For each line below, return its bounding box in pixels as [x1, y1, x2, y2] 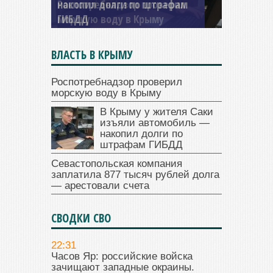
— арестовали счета [51, 179, 149, 191]
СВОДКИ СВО [51, 210, 111, 226]
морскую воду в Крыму [51, 87, 161, 99]
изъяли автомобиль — [100, 116, 210, 129]
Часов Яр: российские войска [51, 250, 193, 262]
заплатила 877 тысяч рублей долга [51, 168, 219, 180]
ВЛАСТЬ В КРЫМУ [51, 46, 133, 63]
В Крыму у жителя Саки [100, 105, 213, 118]
